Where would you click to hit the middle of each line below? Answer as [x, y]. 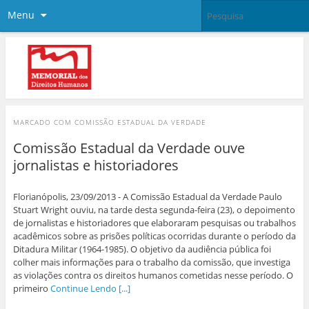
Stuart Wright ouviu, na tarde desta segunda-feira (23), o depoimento [154, 210]
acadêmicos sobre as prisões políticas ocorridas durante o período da [154, 236]
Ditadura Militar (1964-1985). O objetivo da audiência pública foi [142, 249]
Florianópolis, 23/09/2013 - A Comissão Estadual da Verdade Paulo [147, 197]
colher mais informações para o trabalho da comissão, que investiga [151, 262]
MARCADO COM [43, 122]
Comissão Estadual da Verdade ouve [129, 148]
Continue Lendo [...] [90, 288]
